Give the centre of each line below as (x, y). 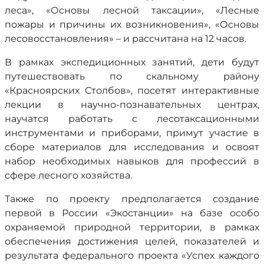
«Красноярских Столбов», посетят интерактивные (132, 90)
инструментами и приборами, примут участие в (132, 133)
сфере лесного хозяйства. (68, 175)
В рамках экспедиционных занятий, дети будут (132, 62)
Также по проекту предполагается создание (132, 199)
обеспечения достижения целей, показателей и (132, 241)
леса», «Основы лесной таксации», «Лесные (132, 10)
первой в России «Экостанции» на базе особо (132, 213)
